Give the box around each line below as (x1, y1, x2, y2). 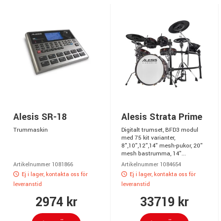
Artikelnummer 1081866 (13, 160, 73, 168)
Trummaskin (13, 125, 48, 134)
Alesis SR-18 (13, 110, 67, 123)
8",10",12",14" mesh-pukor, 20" (121, 141, 203, 150)
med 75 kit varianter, (121, 133, 175, 142)
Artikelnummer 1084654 (121, 160, 181, 168)
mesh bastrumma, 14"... (121, 149, 186, 158)
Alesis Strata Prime (121, 110, 202, 123)
